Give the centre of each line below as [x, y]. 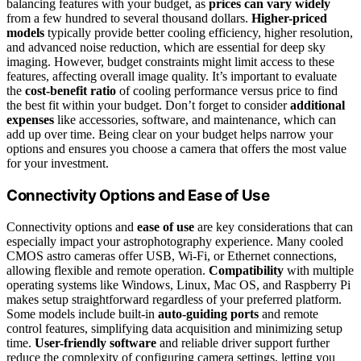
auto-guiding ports [208, 313]
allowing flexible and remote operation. [108, 270]
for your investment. [58, 164]
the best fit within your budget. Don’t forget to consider [148, 106]
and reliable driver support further [243, 342]
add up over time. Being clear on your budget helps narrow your [170, 135]
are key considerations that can [274, 226]
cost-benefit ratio [71, 91]
